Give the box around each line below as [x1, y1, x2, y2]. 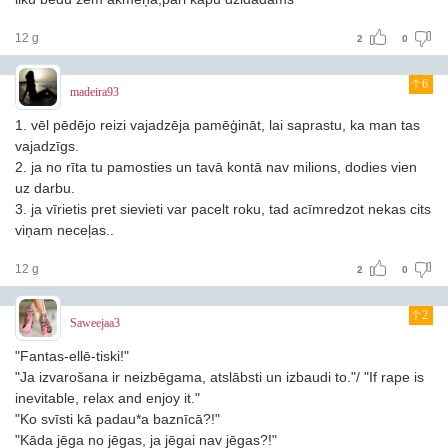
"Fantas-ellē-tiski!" [15, 348, 129, 364]
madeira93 [70, 85, 119, 99]
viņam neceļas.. [15, 222, 114, 238]
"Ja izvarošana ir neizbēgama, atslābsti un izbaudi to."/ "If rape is [15, 369, 424, 385]
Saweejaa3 [70, 316, 120, 330]
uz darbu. [15, 180, 75, 196]
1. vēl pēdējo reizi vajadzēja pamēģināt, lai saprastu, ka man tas [15, 117, 420, 133]
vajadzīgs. [15, 138, 79, 154]
